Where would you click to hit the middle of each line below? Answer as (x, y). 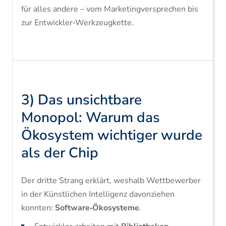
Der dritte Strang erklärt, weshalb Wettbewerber (111, 181)
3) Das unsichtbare (81, 100)
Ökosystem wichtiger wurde (111, 135)
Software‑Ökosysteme (97, 208)
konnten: (38, 208)
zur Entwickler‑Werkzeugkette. (77, 23)
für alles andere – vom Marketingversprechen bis (109, 9)
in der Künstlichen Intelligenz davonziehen (98, 194)
